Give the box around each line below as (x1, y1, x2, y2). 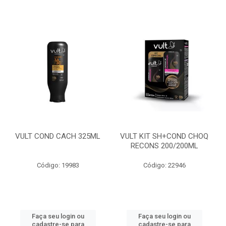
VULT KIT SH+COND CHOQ (120, 132, 208, 141)
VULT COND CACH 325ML (15, 132, 100, 141)
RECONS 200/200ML (130, 141, 198, 150)
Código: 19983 (36, 161, 79, 169)
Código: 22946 (143, 161, 186, 169)
